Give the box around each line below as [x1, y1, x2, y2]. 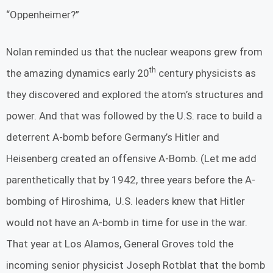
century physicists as [156, 66, 256, 79]
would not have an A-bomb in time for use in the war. [6, 216, 247, 229]
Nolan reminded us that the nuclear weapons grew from [6, 45, 263, 58]
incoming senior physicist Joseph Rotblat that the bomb [6, 258, 265, 271]
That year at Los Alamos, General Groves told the [6, 237, 233, 250]
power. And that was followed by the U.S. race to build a [6, 109, 262, 122]
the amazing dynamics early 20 [6, 66, 149, 79]
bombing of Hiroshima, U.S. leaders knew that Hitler [6, 194, 245, 207]
